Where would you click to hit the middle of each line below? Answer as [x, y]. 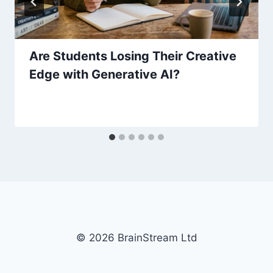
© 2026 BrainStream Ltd [136, 238]
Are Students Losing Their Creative [133, 56]
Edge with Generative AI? [105, 75]
